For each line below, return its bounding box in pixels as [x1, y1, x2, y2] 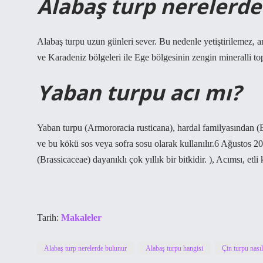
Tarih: [37, 213, 61, 222]
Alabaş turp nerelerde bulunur [44, 244, 127, 252]
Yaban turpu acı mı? [37, 78, 241, 106]
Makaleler [61, 213, 102, 222]
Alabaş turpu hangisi [146, 244, 203, 252]
